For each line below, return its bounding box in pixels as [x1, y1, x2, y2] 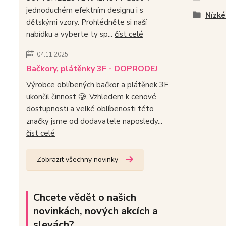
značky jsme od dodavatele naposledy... [26, 116, 162, 126]
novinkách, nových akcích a [33, 204, 158, 218]
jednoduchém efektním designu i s [26, 5, 143, 15]
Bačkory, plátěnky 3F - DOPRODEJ [26, 63, 157, 74]
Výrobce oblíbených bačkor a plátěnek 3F [26, 79, 168, 90]
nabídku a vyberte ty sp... [26, 29, 115, 39]
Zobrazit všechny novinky [37, 154, 118, 164]
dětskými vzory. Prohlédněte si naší [26, 17, 147, 27]
